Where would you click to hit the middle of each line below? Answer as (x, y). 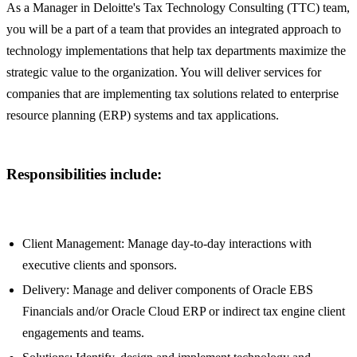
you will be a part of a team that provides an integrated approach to (174, 29)
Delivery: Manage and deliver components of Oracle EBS (168, 290)
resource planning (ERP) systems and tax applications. (143, 115)
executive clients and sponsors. (100, 265)
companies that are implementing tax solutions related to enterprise (173, 93)
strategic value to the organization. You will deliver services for (164, 72)
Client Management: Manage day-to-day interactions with (167, 244)
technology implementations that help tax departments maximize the (176, 50)
